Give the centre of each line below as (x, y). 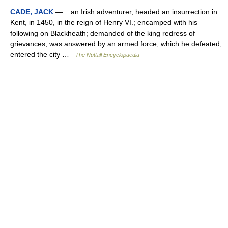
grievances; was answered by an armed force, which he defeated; (116, 44)
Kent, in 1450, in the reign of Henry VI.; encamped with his (104, 22)
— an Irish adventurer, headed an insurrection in (135, 12)
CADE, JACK (32, 12)
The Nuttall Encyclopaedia (107, 55)
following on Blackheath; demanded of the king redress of (103, 33)
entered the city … (43, 54)
